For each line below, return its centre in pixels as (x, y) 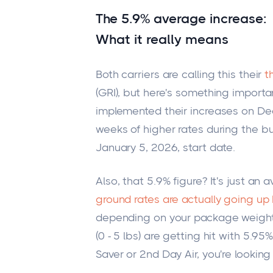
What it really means (162, 40)
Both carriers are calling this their (180, 75)
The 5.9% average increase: (181, 19)
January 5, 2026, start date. (165, 148)
